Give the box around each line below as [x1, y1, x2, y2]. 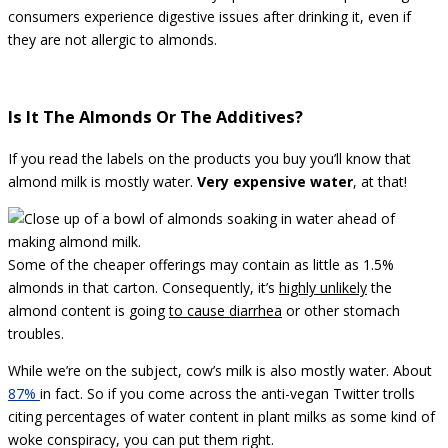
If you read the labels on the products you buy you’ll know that [8, 149, 411, 169]
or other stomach [282, 301, 400, 321]
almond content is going [8, 301, 169, 321]
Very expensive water [197, 172, 353, 192]
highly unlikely [279, 278, 367, 298]
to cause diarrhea [169, 301, 282, 321]
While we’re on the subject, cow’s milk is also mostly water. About [8, 361, 432, 381]
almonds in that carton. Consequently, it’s [8, 278, 279, 298]
